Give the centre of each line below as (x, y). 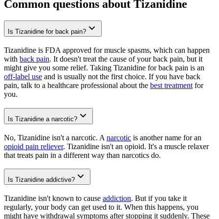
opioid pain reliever (33, 146)
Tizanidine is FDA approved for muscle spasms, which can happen (107, 50)
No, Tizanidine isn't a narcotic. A (55, 137)
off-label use (23, 77)
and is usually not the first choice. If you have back (121, 77)
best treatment (171, 86)
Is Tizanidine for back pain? (47, 32)
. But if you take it (159, 198)
